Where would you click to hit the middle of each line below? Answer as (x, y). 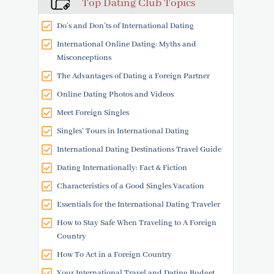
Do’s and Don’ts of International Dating (125, 26)
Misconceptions (84, 58)
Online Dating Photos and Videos (115, 94)
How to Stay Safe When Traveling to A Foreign (136, 223)
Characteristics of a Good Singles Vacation (130, 186)
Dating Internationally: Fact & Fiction (122, 168)
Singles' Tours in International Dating (123, 131)
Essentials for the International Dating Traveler (138, 205)
